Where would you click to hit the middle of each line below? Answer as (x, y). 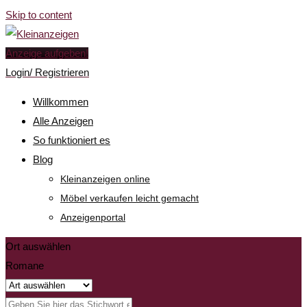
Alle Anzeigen (63, 121)
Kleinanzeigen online (105, 179)
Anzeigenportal (93, 217)
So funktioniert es (72, 140)
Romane (25, 266)
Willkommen (61, 102)
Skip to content (39, 15)
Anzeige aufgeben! (47, 53)
